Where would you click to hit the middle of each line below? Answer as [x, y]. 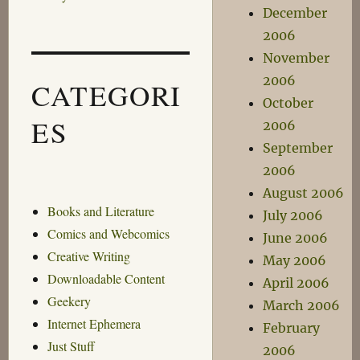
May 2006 [295, 260]
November [297, 58]
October [288, 103]
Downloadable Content [106, 279]
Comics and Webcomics [108, 234]
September [298, 148]
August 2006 [304, 193]
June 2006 [296, 238]
